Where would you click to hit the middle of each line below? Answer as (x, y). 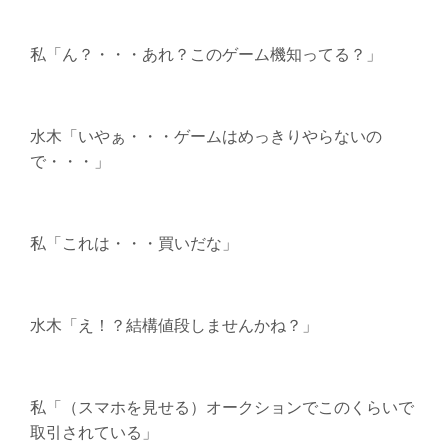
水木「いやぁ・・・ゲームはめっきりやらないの (205, 135)
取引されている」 (93, 431)
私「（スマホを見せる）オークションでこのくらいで (221, 406)
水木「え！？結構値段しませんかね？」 (173, 324)
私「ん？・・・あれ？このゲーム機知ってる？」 (205, 53)
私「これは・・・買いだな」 (133, 242)
